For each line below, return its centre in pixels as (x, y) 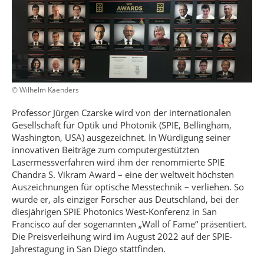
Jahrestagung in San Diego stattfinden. (89, 249)
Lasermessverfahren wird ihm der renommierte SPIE (118, 162)
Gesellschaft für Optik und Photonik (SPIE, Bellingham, (122, 125)
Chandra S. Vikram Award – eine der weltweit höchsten (123, 174)
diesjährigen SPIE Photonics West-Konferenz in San (114, 212)
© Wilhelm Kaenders (45, 90)
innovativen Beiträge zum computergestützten (105, 150)
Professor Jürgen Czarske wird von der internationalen (121, 113)
